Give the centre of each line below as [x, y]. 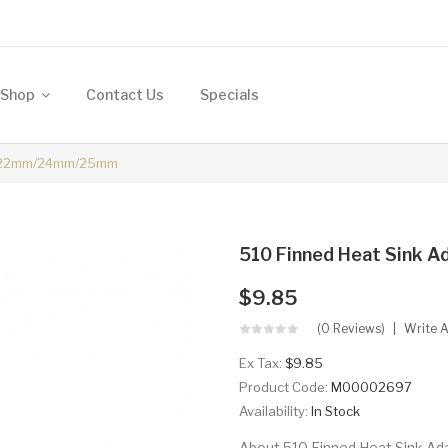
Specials [229, 94]
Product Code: [285, 387]
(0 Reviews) [351, 328]
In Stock [335, 411]
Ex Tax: [262, 363]
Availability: [275, 411]
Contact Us [125, 94]
